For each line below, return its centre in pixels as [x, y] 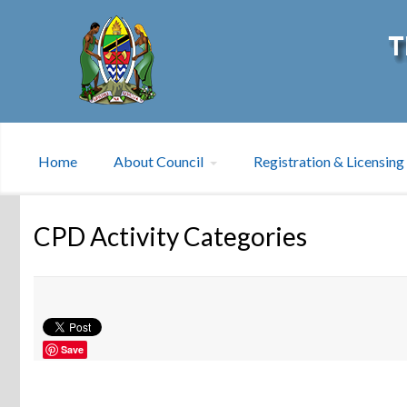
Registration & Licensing [329, 161]
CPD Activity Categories [170, 236]
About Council [159, 161]
